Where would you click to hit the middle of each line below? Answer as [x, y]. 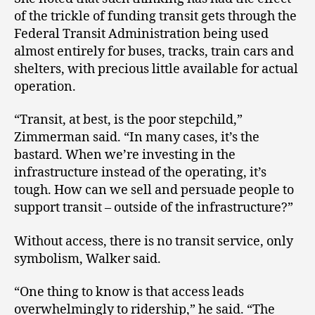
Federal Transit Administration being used [141, 34]
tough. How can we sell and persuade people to [154, 191]
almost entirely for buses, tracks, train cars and [154, 51]
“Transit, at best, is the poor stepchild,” [128, 120]
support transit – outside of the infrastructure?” [154, 208]
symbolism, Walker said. [88, 259]
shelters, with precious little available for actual [156, 69]
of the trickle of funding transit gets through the [155, 16]
